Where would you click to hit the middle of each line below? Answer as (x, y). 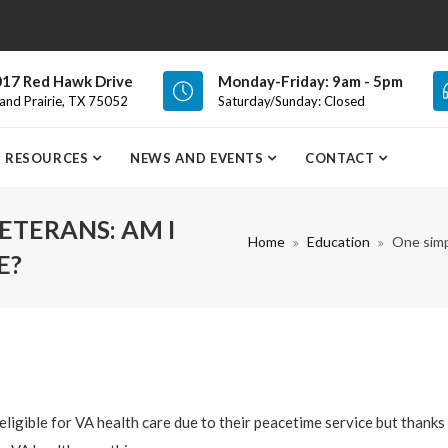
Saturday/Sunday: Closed (291, 101)
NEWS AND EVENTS (199, 158)
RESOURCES (48, 158)
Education (338, 241)
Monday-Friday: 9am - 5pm (310, 81)
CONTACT (342, 158)
